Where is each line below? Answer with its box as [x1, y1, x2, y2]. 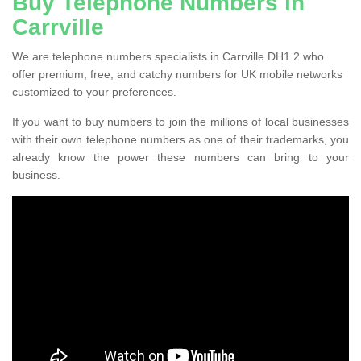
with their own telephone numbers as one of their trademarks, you [12, 132, 349, 146]
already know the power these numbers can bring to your [12, 150, 349, 164]
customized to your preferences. [12, 85, 176, 98]
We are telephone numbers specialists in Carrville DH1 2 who [12, 49, 324, 63]
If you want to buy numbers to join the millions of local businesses [12, 114, 349, 128]
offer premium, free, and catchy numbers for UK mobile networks [12, 67, 342, 81]
